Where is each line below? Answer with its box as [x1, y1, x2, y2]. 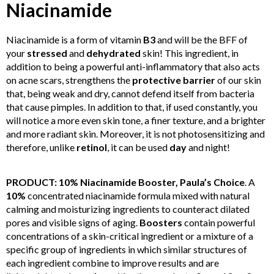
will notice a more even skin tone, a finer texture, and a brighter [6, 114, 265, 126]
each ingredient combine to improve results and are [6, 256, 219, 268]
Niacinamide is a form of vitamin [6, 33, 143, 45]
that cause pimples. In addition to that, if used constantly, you [6, 100, 257, 113]
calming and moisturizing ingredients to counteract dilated [6, 202, 250, 215]
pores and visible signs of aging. [6, 216, 139, 228]
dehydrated [86, 46, 141, 59]
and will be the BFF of [155, 33, 248, 45]
